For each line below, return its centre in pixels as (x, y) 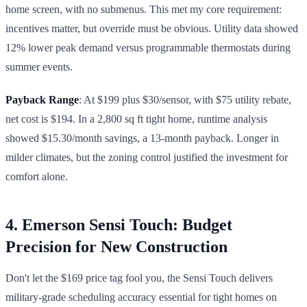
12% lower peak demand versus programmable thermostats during (148, 47)
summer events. (39, 66)
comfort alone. (37, 176)
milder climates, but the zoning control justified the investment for (147, 157)
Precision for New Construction (116, 246)
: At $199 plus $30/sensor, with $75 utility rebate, (185, 99)
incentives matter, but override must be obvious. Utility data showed (152, 28)
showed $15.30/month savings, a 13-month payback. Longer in (142, 138)
